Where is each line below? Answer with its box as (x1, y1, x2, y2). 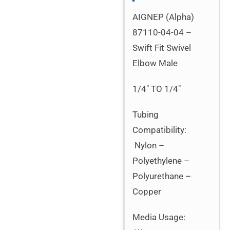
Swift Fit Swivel (132, 43, 191, 53)
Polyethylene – (132, 156, 190, 166)
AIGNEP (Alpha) (132, 12, 195, 23)
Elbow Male (132, 58, 178, 69)
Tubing (132, 109, 159, 120)
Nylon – (132, 140, 165, 151)
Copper (132, 186, 162, 197)
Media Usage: (132, 212, 186, 223)
